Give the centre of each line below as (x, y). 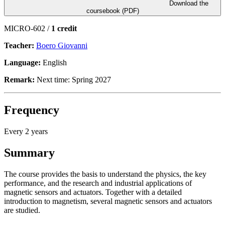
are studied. (22, 210)
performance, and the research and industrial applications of (98, 183)
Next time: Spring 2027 (73, 79)
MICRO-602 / (28, 28)
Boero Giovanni (62, 45)
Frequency (32, 110)
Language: (22, 62)
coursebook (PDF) (113, 11)
